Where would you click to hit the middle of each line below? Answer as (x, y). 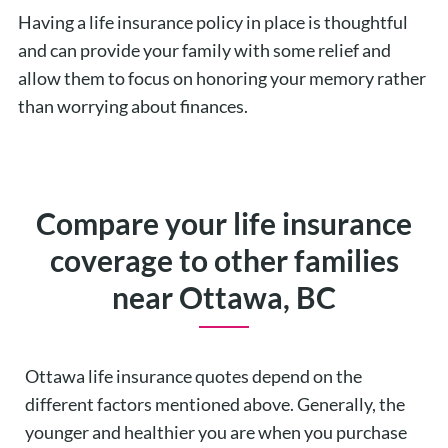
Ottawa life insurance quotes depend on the (193, 375)
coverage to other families (224, 259)
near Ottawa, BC (224, 296)
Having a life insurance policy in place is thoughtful (212, 21)
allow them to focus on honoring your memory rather (221, 77)
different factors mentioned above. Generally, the (215, 403)
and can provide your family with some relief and (204, 49)
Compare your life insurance (224, 222)
